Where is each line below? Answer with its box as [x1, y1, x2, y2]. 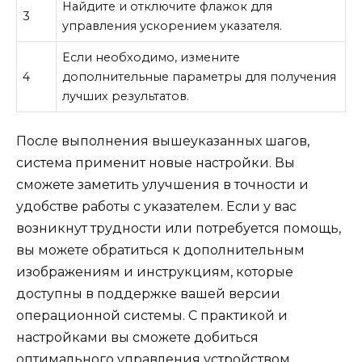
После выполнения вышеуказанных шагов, [16, 133, 309, 149]
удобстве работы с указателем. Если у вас [16, 198, 297, 214]
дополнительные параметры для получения [62, 69, 337, 85]
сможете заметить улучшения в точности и [16, 176, 309, 192]
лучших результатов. [62, 89, 190, 104]
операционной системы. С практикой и [16, 307, 288, 323]
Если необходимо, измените [62, 50, 241, 65]
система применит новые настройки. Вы [16, 154, 295, 170]
